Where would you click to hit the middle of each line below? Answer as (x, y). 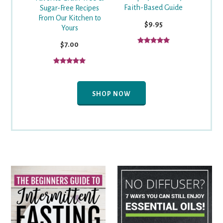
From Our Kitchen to (69, 18)
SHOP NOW (111, 94)
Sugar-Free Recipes (70, 8)
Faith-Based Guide (154, 8)
